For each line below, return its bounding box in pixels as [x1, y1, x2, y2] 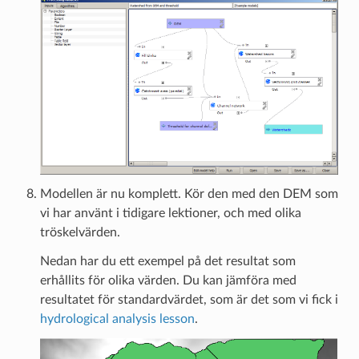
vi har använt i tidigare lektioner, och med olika [39, 206, 301, 220]
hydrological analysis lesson [39, 312, 195, 325]
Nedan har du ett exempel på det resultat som [39, 254, 296, 268]
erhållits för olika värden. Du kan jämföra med [39, 273, 296, 287]
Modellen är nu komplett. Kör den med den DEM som [39, 187, 338, 200]
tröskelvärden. [39, 225, 120, 239]
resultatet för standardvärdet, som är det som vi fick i [39, 292, 338, 306]
